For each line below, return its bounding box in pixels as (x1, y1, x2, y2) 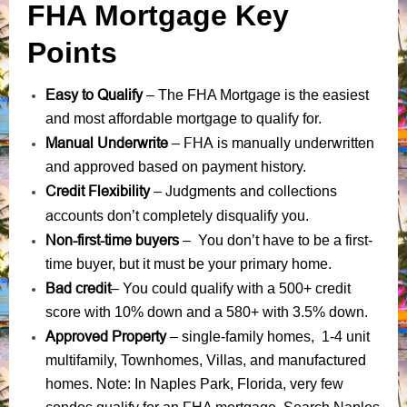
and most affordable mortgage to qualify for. (45, 110, 322, 126)
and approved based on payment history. (45, 158, 306, 174)
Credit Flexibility (45, 182, 150, 199)
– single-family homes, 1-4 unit (166, 328, 370, 344)
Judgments (165, 182, 236, 199)
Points (27, 35, 117, 69)
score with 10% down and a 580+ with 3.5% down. (45, 303, 368, 320)
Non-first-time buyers (45, 231, 179, 248)
